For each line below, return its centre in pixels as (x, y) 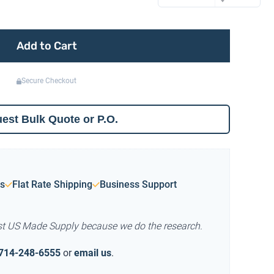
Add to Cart (46, 46)
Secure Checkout (49, 81)
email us (93, 253)
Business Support (138, 185)
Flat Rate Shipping (52, 185)
